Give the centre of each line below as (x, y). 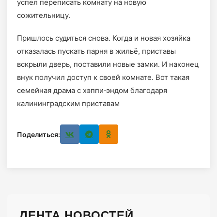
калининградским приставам (68, 103)
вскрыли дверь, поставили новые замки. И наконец (108, 64)
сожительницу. (45, 15)
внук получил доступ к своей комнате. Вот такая (103, 77)
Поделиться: (39, 134)
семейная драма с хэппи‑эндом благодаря (92, 90)
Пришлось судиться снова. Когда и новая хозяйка (104, 38)
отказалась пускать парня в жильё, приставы (96, 51)
